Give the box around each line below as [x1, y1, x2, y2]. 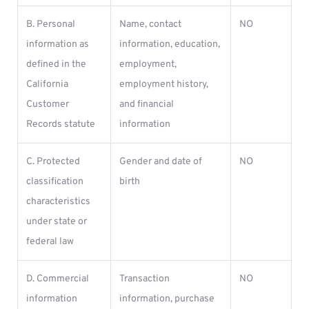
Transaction [119, 273, 170, 285]
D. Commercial [26, 273, 89, 285]
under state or [26, 216, 87, 228]
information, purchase [119, 293, 215, 305]
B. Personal [26, 19, 75, 30]
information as [26, 39, 89, 50]
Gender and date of [119, 156, 202, 168]
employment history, [119, 79, 208, 90]
